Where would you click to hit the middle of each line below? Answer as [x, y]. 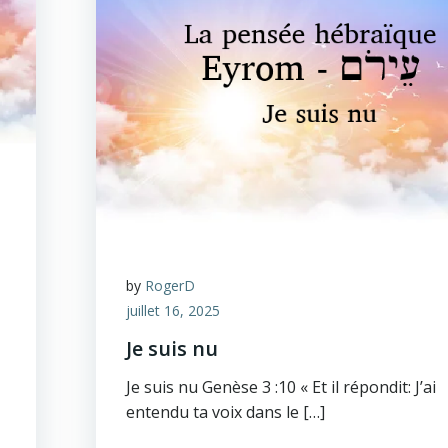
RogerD [170, 285]
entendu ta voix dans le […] [226, 412]
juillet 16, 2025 [173, 310]
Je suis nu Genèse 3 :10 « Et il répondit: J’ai [281, 387]
